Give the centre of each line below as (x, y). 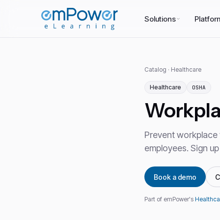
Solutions (160, 19)
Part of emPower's (170, 199)
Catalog (155, 69)
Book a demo (175, 177)
